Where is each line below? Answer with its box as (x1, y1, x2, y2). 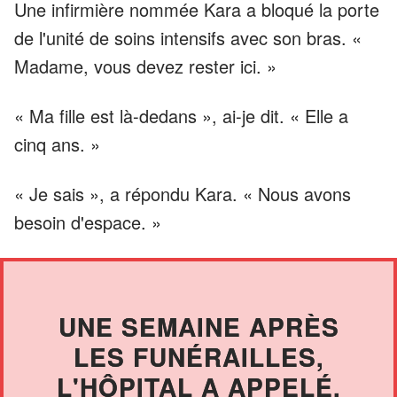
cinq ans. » (14, 130, 100, 157)
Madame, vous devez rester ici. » (14, 52, 276, 79)
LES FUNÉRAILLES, (73, 338, 324, 375)
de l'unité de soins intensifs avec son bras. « (14, 24, 362, 51)
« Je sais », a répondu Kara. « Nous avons (14, 180, 351, 206)
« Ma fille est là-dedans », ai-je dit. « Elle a (14, 102, 348, 128)
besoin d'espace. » (14, 208, 161, 235)
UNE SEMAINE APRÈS (58, 307, 339, 345)
